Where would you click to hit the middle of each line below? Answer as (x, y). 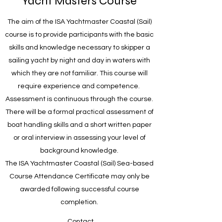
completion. (79, 202)
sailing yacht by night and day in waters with (79, 61)
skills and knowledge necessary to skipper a (79, 48)
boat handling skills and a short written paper (79, 125)
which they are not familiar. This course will (79, 74)
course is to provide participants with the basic (79, 35)
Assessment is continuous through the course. (79, 99)
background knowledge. (79, 151)
